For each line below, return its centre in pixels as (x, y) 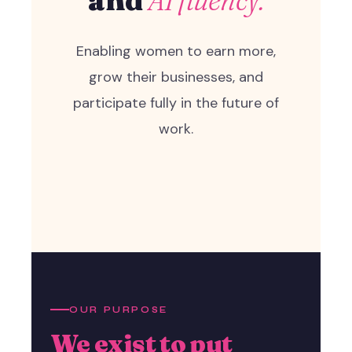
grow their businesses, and (176, 77)
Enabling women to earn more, (176, 51)
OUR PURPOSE (119, 310)
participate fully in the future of (176, 103)
